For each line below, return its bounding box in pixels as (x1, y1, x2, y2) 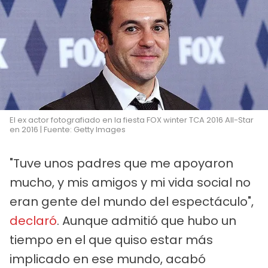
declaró (10, 212, 57, 229)
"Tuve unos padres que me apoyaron (10, 154, 233, 172)
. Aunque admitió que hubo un (57, 212, 236, 229)
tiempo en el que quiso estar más (10, 231, 213, 248)
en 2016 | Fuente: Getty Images (10, 123, 126, 135)
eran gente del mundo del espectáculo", (10, 193, 254, 210)
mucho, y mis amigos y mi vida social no (10, 173, 251, 191)
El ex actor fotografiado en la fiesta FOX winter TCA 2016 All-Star (10, 114, 254, 126)
